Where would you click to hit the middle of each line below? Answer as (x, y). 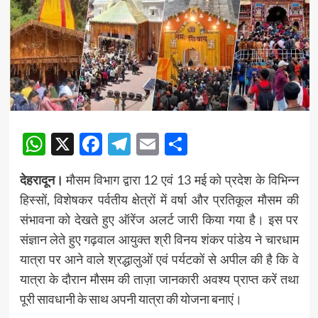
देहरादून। (43, 180)
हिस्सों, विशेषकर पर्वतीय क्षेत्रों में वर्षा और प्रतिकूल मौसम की (159, 200)
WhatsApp (99, 144)
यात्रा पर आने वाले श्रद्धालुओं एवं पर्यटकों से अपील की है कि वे (159, 259)
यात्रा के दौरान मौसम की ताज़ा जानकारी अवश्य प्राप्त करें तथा (159, 279)
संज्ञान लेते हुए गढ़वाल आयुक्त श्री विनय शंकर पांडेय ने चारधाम (159, 240)
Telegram (176, 144)
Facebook (150, 144)
